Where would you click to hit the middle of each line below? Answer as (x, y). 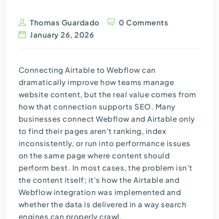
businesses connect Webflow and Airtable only (107, 119)
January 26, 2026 (62, 35)
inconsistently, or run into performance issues (104, 143)
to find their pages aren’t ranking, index (92, 131)
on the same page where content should (94, 155)
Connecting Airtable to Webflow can (87, 70)
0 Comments (144, 22)
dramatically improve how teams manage (96, 82)
